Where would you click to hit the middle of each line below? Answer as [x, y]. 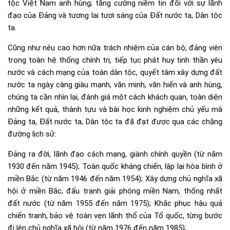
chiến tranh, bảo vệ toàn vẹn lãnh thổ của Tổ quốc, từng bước [115, 215]
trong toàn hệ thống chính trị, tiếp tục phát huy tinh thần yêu [115, 60]
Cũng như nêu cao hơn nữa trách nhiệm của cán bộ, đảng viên [115, 47]
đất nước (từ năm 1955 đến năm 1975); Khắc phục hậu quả [115, 203]
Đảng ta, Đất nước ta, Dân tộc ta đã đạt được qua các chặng [115, 121]
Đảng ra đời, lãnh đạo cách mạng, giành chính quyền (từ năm [115, 154]
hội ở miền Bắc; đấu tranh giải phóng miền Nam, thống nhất [115, 191]
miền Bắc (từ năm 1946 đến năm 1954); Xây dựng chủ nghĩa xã [115, 178]
